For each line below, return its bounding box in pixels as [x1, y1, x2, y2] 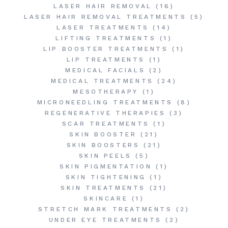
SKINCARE [83, 195, 128, 203]
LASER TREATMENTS [56, 24, 149, 32]
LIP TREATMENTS [66, 56, 145, 64]
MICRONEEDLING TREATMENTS [37, 99, 173, 106]
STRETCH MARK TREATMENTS [38, 206, 173, 213]
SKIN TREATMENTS [60, 184, 146, 192]
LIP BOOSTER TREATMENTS [43, 45, 168, 53]
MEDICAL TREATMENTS [51, 77, 154, 85]
